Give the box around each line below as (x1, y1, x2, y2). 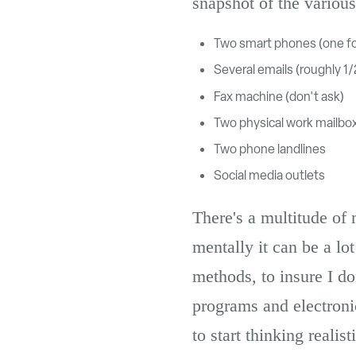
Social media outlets (214, 167, 326, 184)
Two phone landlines (214, 140, 327, 157)
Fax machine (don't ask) (214, 87, 345, 105)
